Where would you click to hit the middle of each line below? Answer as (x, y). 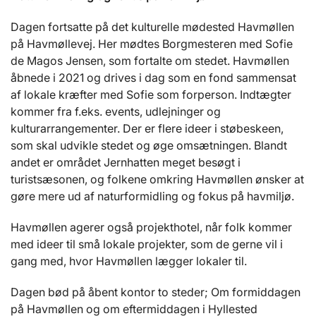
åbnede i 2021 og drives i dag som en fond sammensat (153, 78)
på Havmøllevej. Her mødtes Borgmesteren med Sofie (152, 44)
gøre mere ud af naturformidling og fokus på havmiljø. (154, 196)
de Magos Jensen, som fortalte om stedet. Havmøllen (150, 61)
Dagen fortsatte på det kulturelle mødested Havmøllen (152, 27)
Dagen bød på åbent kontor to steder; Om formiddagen (156, 292)
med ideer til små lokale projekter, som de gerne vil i (147, 244)
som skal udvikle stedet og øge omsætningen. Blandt (149, 146)
